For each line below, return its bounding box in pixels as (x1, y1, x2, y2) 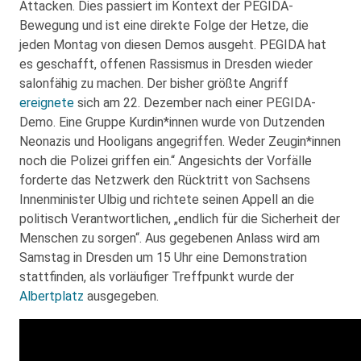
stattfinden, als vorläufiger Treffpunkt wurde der (19, 269, 294, 284)
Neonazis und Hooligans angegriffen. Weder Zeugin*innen (19, 134, 341, 149)
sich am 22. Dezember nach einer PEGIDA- (74, 95, 316, 110)
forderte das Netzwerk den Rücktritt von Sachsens (19, 172, 310, 188)
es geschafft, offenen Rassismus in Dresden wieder (19, 56, 313, 72)
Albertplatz (19, 288, 84, 304)
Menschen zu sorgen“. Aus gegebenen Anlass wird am (19, 230, 320, 246)
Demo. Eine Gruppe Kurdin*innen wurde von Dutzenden (19, 114, 325, 130)
